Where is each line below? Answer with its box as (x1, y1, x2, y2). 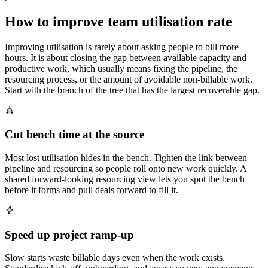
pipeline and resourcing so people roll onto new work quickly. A (5, 163, 246, 174)
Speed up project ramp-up (5, 228, 134, 241)
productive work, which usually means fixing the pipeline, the (5, 63, 237, 74)
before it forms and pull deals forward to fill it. (5, 185, 178, 196)
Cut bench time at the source (5, 128, 144, 141)
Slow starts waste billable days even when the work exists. (5, 252, 225, 263)
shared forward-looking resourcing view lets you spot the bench (5, 174, 245, 185)
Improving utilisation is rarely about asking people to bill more (5, 41, 239, 52)
